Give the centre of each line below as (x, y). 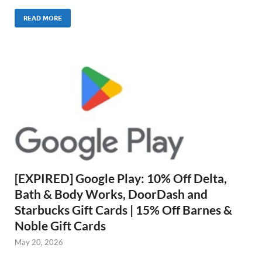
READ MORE (43, 18)
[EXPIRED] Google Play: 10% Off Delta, (121, 178)
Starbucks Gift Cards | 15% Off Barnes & (123, 210)
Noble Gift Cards (60, 226)
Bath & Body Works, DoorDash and (111, 194)
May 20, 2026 (39, 242)
